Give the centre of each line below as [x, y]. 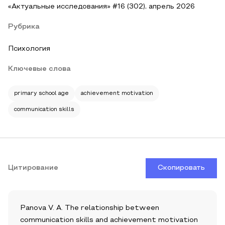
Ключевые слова [39, 69]
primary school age [41, 93]
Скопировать [181, 168]
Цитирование [33, 168]
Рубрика [24, 27]
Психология [29, 49]
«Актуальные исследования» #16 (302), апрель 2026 [101, 7]
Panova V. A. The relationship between [90, 208]
